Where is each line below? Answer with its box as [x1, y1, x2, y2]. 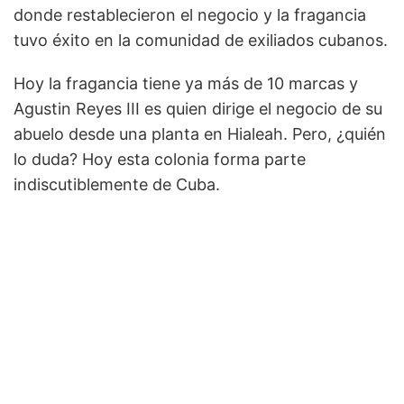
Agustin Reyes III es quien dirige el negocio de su [14, 98, 382, 118]
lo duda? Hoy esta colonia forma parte [14, 149, 306, 169]
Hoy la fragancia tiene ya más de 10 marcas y [14, 73, 358, 93]
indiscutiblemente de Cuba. [14, 174, 220, 194]
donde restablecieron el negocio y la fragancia [14, 5, 366, 24]
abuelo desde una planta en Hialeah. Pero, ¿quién [14, 124, 386, 143]
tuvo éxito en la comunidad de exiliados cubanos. [14, 30, 388, 50]
